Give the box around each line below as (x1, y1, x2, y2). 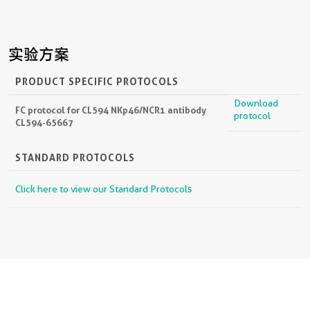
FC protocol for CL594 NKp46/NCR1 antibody (15, 104, 206, 116)
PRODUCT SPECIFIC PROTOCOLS (15, 75, 179, 87)
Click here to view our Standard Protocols (15, 183, 192, 194)
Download (234, 97, 278, 109)
